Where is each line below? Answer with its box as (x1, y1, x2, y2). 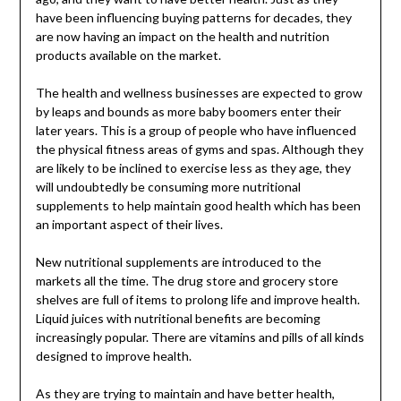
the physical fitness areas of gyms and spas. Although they (35, 141, 363, 158)
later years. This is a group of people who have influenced (35, 123, 356, 139)
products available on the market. (35, 47, 221, 64)
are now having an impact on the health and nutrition (35, 29, 329, 45)
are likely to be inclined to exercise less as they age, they (35, 160, 351, 176)
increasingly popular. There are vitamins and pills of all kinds (35, 329, 364, 346)
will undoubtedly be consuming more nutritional (35, 179, 301, 195)
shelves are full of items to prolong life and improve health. (35, 292, 360, 308)
